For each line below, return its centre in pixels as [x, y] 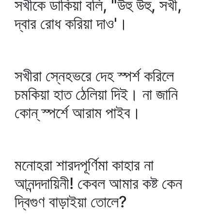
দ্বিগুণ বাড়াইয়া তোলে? [71, 202]
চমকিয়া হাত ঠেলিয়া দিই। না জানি [96, 94]
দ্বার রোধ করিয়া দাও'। [71, 23]
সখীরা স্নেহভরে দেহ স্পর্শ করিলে [94, 76]
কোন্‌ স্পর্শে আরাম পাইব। [78, 113]
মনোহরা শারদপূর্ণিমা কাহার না [84, 165]
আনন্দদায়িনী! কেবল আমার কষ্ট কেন [98, 183]
